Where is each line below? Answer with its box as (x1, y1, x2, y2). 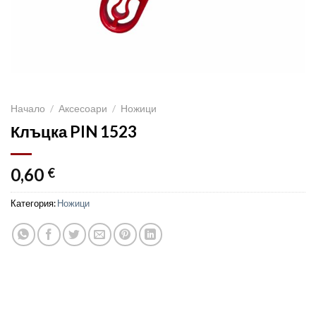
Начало (11, 103, 45, 115)
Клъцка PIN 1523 (11, 122, 137, 142)
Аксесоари (59, 103, 108, 115)
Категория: (11, 197, 57, 209)
